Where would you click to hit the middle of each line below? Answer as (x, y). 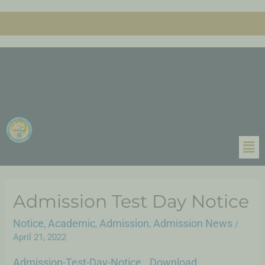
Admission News (193, 224)
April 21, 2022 (40, 237)
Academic (72, 224)
